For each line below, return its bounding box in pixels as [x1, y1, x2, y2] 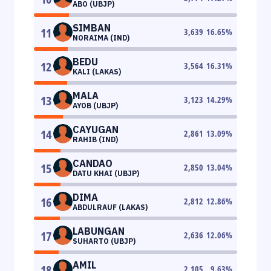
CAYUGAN [73, 123, 119, 135]
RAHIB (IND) [73, 134, 118, 144]
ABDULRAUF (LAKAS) [73, 202, 148, 212]
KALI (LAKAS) [73, 67, 121, 76]
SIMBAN [73, 21, 111, 34]
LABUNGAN [73, 224, 125, 237]
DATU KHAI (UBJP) [73, 168, 139, 178]
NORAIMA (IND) [73, 33, 129, 42]
